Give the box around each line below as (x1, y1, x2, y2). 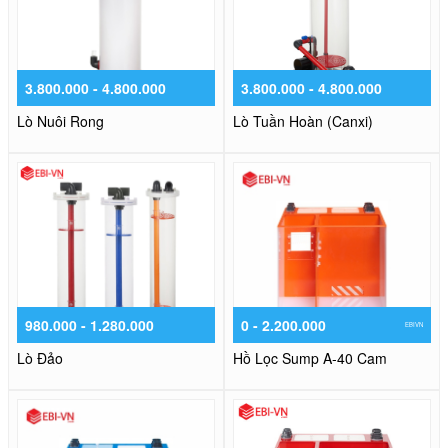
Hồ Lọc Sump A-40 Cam (233, 348, 387, 369)
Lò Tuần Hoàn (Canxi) (233, 111, 373, 132)
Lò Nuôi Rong (17, 111, 104, 132)
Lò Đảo (17, 348, 63, 369)
